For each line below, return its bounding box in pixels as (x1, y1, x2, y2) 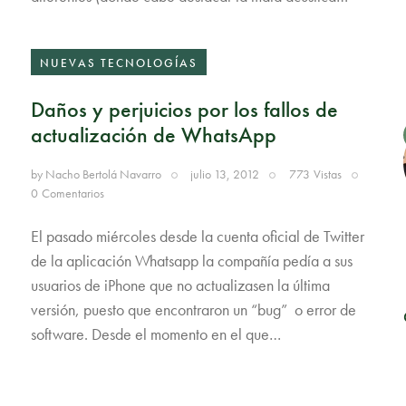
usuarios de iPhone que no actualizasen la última (30, 274, 330, 295)
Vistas (313, 165, 342, 182)
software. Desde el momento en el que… (30, 323, 281, 344)
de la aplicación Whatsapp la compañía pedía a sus (30, 249, 353, 271)
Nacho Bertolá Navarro (44, 165, 161, 182)
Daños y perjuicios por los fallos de (30, 95, 338, 124)
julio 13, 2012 (190, 165, 260, 182)
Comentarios (42, 184, 105, 201)
